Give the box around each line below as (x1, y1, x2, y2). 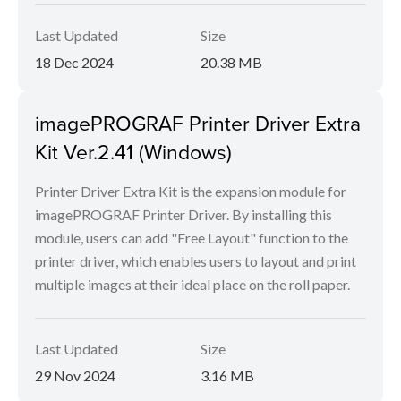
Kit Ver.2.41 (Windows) (35, 137, 232, 166)
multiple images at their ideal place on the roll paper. (35, 276, 350, 293)
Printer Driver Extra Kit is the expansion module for (35, 183, 346, 200)
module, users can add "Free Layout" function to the (35, 229, 348, 246)
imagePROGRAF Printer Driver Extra (35, 108, 361, 137)
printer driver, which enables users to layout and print (35, 252, 356, 269)
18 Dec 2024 (35, 54, 114, 71)
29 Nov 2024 (35, 367, 115, 384)
